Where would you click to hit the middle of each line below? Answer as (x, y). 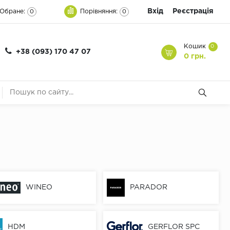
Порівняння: (99, 11)
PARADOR (149, 188)
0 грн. (195, 57)
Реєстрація (193, 11)
